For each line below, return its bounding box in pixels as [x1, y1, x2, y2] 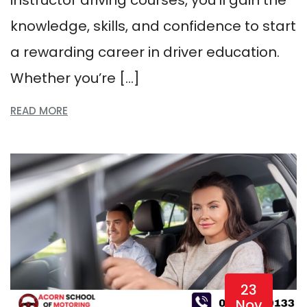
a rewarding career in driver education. [10, 42, 280, 62]
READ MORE [10, 103, 68, 118]
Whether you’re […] [10, 68, 140, 88]
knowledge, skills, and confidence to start [10, 16, 296, 36]
